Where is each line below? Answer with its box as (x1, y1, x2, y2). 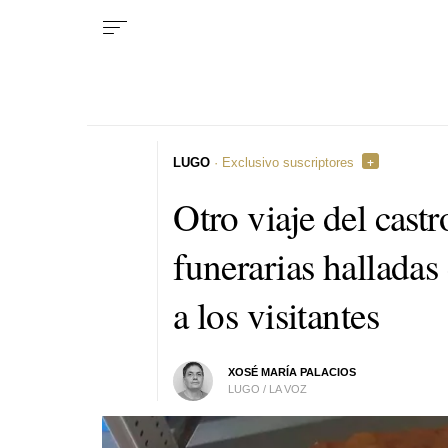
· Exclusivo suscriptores (210, 154, 355, 170)
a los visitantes (173, 289, 380, 339)
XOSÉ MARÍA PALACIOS (228, 365, 357, 378)
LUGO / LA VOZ (228, 382, 308, 395)
